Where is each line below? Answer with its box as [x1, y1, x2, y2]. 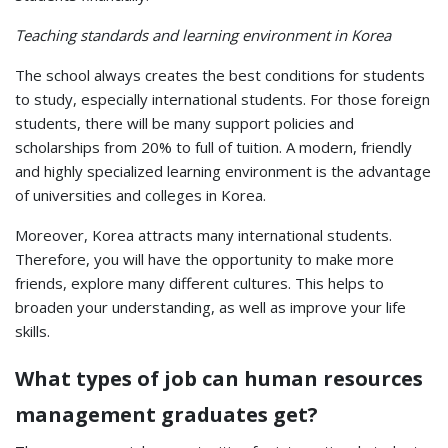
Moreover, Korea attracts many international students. [15, 224, 392, 245]
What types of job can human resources [15, 364, 423, 392]
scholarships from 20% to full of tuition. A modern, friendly [15, 136, 412, 157]
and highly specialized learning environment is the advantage [15, 160, 431, 181]
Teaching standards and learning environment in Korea [15, 24, 391, 45]
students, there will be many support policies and [15, 112, 354, 133]
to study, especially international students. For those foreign [15, 88, 430, 109]
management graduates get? [15, 400, 318, 428]
